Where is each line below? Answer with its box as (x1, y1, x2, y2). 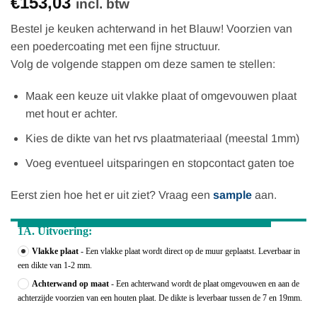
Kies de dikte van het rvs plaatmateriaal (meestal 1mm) (25, 132, 299, 144)
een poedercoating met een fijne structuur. (11, 40, 220, 52)
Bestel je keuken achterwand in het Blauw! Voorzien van (11, 22, 292, 35)
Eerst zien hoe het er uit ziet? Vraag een (11, 189, 213, 202)
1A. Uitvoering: (18, 225, 92, 238)
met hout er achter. (25, 108, 117, 120)
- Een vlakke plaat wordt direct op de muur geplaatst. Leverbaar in (79, 246, 300, 257)
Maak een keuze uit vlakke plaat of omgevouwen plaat (25, 90, 296, 103)
